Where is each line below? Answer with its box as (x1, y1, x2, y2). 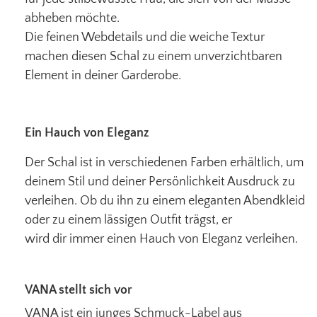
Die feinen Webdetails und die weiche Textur (25, 30, 265, 45)
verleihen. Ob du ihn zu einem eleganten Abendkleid (25, 193, 305, 208)
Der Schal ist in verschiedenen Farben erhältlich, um (25, 155, 304, 170)
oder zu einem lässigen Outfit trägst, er (25, 212, 232, 227)
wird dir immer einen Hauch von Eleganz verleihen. (25, 231, 298, 246)
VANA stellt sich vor (25, 282, 132, 297)
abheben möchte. (25, 11, 120, 25)
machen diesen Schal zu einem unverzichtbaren (25, 49, 282, 64)
